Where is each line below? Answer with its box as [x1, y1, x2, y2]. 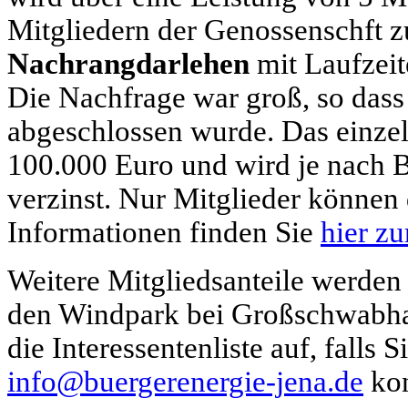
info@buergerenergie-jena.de [7, 365, 363, 398]
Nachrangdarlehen [7, 47, 250, 80]
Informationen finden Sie [7, 216, 321, 249]
